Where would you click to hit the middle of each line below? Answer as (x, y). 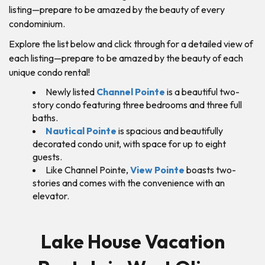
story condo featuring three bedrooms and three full (137, 104)
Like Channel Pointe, (88, 169)
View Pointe (157, 169)
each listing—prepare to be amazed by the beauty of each (126, 58)
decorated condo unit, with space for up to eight (129, 143)
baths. (45, 117)
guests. (47, 156)
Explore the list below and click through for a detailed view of (131, 43)
